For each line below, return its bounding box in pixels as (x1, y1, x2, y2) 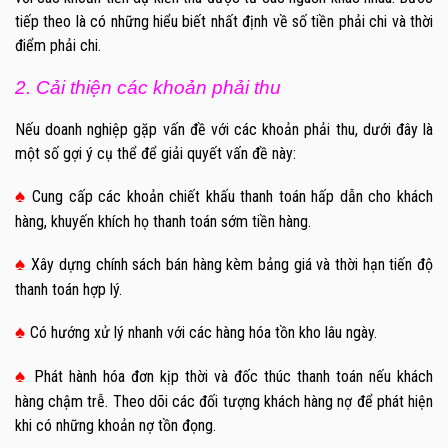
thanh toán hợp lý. (15, 280, 122, 300)
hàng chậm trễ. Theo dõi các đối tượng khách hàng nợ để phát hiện (15, 392, 433, 412)
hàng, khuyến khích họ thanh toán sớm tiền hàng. (15, 212, 311, 232)
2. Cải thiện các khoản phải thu (15, 77, 281, 99)
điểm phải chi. (15, 36, 101, 56)
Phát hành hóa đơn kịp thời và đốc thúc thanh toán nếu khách (34, 367, 433, 387)
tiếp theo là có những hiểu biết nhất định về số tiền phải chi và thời (15, 12, 433, 32)
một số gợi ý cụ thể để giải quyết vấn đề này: (15, 144, 296, 164)
